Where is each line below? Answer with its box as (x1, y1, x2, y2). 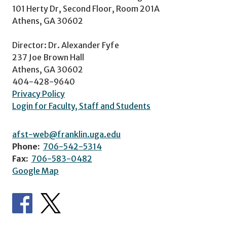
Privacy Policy (12, 88, 65, 99)
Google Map (12, 165, 59, 176)
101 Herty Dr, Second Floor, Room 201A (12, 3, 160, 14)
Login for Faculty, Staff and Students (12, 100, 150, 111)
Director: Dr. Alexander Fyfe (12, 40, 119, 50)
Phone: (12, 141, 40, 152)
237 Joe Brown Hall (12, 52, 84, 62)
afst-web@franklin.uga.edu (12, 129, 121, 139)
